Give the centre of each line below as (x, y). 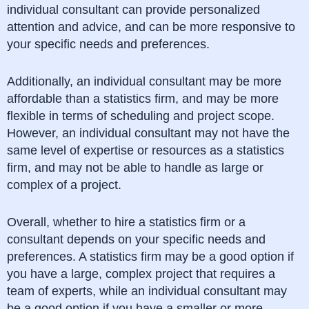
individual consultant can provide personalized (133, 9)
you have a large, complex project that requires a (141, 273)
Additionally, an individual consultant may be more (144, 81)
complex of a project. (64, 185)
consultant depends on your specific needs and (136, 239)
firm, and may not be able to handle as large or (135, 167)
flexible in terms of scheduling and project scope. (141, 116)
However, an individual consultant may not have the (148, 133)
